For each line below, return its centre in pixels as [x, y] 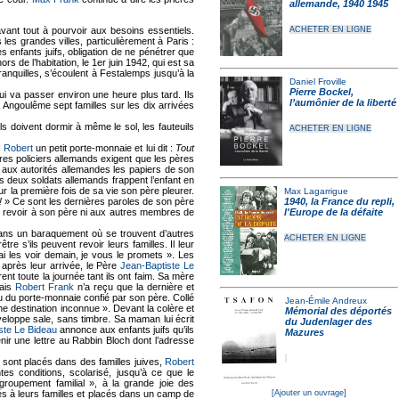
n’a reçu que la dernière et [134, 286]
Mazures [304, 332]
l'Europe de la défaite [333, 212]
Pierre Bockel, [322, 92]
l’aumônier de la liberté [343, 102]
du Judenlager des [328, 322]
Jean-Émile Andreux [326, 301]
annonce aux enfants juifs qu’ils [126, 329]
